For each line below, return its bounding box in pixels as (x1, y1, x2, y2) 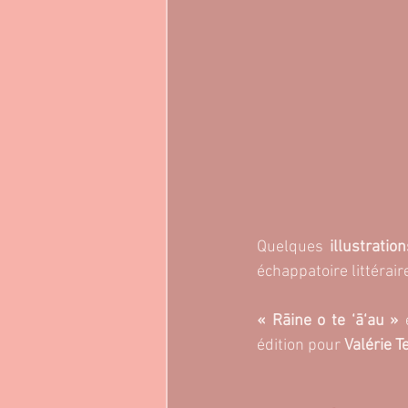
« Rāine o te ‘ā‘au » (257, 311, 400, 331)
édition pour (257, 335, 341, 355)
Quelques (257, 237, 323, 257)
